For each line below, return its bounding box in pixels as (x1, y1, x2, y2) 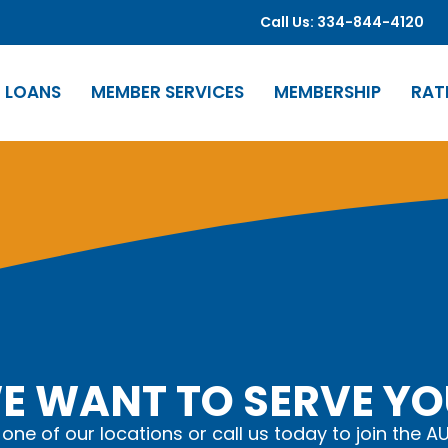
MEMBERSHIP (274, 80, 381, 104)
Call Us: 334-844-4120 (260, 12, 424, 32)
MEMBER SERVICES (91, 80, 244, 104)
